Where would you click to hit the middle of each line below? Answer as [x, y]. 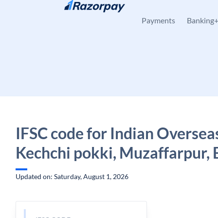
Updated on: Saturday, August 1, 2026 [72, 176]
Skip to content [46, 12]
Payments [158, 20]
